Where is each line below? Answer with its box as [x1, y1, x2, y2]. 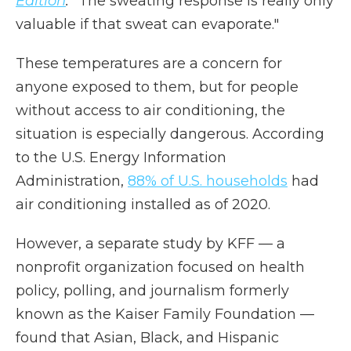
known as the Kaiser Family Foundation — [16, 306, 314, 324]
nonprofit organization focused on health [16, 259, 305, 277]
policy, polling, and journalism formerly [16, 282, 289, 300]
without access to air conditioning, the [16, 102, 285, 120]
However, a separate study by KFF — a [16, 235, 285, 253]
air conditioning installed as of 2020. [16, 196, 270, 214]
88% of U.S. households [128, 172, 288, 190]
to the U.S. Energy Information [16, 149, 226, 167]
